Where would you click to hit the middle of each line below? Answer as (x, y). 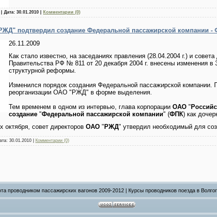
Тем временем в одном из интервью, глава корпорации (91, 107)
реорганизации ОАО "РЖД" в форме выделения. (80, 92)
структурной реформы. (42, 70)
